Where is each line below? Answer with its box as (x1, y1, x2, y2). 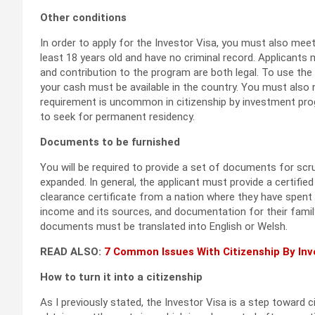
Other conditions (40, 11, 127, 25)
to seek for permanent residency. (40, 110, 195, 124)
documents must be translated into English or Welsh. (40, 220, 288, 233)
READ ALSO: (40, 245, 104, 259)
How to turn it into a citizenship (40, 271, 202, 284)
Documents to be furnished (40, 136, 180, 149)
